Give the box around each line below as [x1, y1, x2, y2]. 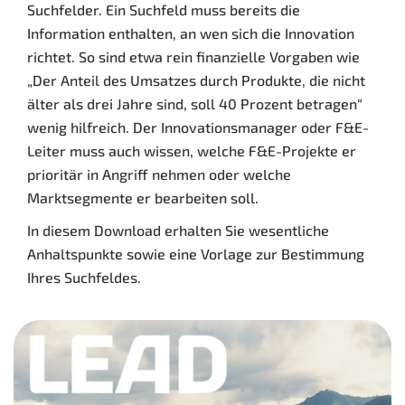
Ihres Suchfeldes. [27, 268, 141, 287]
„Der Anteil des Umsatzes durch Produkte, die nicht [27, 71, 365, 89]
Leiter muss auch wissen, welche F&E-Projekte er [27, 142, 356, 160]
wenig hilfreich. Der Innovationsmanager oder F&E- [27, 118, 369, 137]
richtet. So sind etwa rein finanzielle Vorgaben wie [27, 48, 360, 66]
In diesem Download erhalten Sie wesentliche [27, 221, 329, 240]
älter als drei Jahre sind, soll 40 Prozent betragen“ [27, 95, 363, 113]
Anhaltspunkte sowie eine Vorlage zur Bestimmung [27, 245, 364, 263]
